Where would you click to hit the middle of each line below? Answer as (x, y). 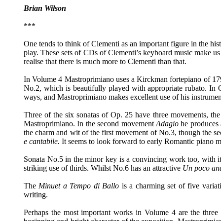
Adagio (168, 124)
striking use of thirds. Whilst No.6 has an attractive (103, 168)
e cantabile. (42, 141)
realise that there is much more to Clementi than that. (105, 61)
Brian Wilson (45, 8)
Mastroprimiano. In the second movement (90, 124)
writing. (36, 195)
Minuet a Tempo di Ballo (80, 186)
